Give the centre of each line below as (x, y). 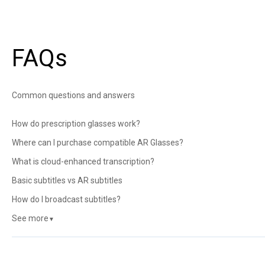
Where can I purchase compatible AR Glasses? (97, 143)
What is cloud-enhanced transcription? (83, 162)
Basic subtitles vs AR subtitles (67, 181)
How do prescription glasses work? (76, 124)
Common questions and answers (73, 95)
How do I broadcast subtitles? (66, 200)
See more (30, 219)
